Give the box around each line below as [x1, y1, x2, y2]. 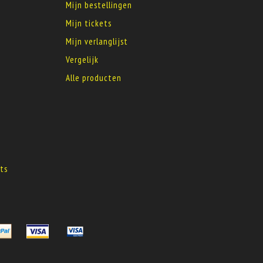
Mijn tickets [66, 18, 112, 29]
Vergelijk [66, 54, 99, 65]
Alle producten [66, 72, 122, 83]
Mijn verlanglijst [66, 36, 128, 47]
